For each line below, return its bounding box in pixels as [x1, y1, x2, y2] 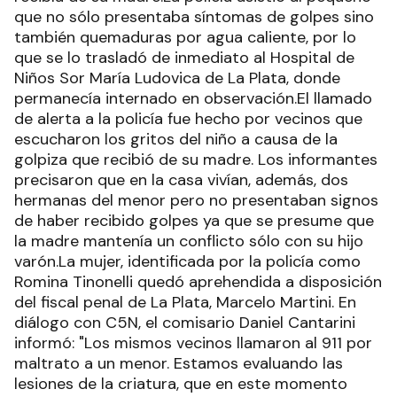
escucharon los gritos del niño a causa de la [14, 128, 338, 151]
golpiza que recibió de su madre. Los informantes [14, 149, 378, 171]
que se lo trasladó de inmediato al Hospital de [14, 47, 354, 69]
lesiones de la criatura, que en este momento [14, 373, 347, 395]
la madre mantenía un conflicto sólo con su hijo [14, 230, 363, 253]
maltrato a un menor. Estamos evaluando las [14, 353, 343, 375]
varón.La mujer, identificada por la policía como [14, 251, 361, 273]
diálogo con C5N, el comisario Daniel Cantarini [14, 312, 355, 334]
